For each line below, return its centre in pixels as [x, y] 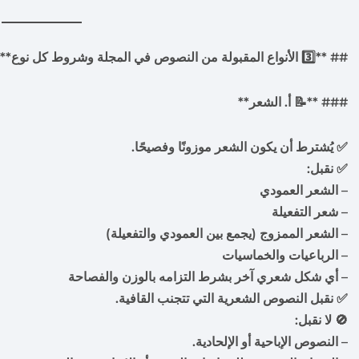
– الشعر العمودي [301, 190]
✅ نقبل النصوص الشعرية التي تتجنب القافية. [228, 298]
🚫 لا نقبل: [318, 320]
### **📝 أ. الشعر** [290, 102]
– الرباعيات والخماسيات [282, 255]
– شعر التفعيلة [307, 212]
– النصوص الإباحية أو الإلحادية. [267, 342]
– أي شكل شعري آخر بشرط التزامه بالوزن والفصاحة [205, 277]
